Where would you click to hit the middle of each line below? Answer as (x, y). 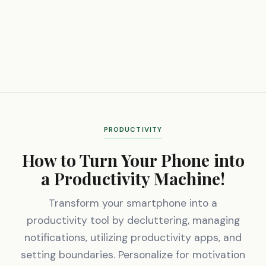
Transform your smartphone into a (133, 203)
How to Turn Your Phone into (133, 160)
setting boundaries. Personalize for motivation (133, 254)
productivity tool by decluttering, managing (133, 220)
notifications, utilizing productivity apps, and (133, 237)
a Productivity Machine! (133, 178)
